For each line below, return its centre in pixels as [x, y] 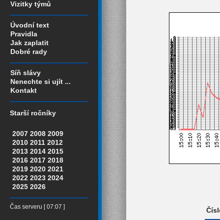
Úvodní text [30, 25]
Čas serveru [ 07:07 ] [37, 207]
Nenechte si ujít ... [41, 82]
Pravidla [24, 34]
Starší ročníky [33, 113]
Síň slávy [26, 73]
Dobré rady [29, 52]
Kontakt [24, 90]
